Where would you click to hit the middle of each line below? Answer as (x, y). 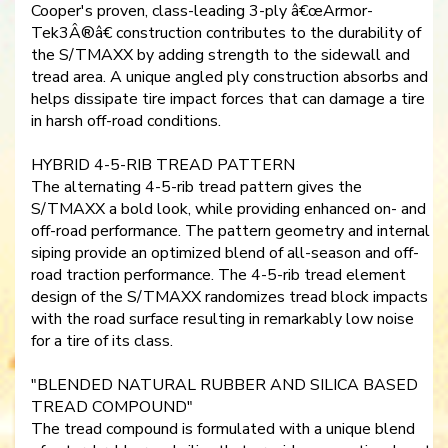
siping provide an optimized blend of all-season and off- (225, 253)
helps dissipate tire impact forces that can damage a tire (228, 99)
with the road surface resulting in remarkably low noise (222, 319)
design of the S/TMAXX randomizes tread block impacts (229, 297)
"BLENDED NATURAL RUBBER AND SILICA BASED (224, 385)
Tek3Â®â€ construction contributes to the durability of (226, 33)
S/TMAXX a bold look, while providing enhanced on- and (228, 209)
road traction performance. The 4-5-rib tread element (218, 275)
